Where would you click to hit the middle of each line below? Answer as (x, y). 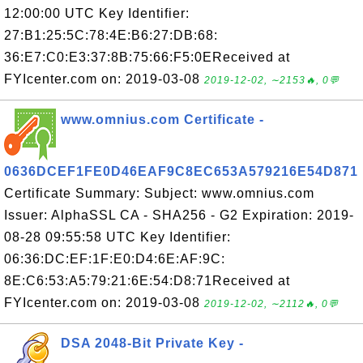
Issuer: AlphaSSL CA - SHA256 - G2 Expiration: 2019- (179, 215)
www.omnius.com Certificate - (162, 120)
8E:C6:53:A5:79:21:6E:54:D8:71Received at (147, 281)
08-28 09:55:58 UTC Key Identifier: (117, 237)
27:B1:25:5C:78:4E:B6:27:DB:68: (111, 35)
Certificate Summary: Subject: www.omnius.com (159, 193)
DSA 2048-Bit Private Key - (152, 343)
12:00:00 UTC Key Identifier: (97, 13)
